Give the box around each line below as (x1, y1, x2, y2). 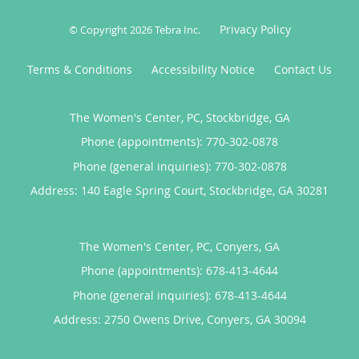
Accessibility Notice (151, 61, 255, 77)
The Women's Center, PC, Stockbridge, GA (69, 109, 290, 125)
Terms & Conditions (27, 61, 132, 77)
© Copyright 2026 (68, 22, 155, 37)
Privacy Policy (219, 21, 291, 37)
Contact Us (274, 61, 332, 77)
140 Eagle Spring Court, (81, 182, 209, 198)
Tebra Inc (154, 22, 198, 37)
